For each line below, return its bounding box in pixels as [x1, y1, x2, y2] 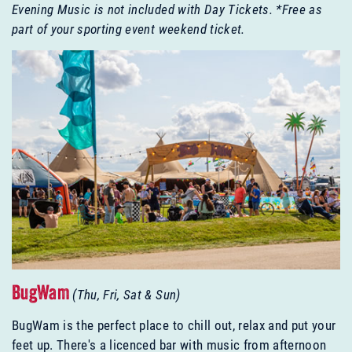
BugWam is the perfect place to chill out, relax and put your [12, 316, 336, 335]
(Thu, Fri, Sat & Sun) [72, 285, 181, 304]
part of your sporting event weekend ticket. [12, 20, 245, 38]
